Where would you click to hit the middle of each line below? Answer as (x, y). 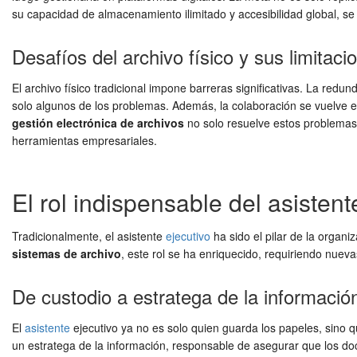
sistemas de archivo (67, 253)
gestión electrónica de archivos (98, 123)
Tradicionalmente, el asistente (89, 236)
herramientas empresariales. (84, 140)
